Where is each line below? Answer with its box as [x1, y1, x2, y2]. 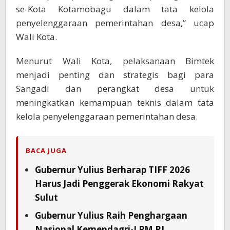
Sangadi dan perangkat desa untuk [16, 83, 214, 95]
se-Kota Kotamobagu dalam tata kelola [16, 3, 214, 15]
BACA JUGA [26, 146, 67, 156]
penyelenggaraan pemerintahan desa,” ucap [16, 17, 214, 29]
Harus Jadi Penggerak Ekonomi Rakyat [35, 178, 204, 190]
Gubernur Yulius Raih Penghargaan [35, 209, 187, 222]
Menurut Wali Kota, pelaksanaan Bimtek [16, 55, 214, 67]
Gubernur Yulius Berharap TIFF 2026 [35, 164, 190, 176]
